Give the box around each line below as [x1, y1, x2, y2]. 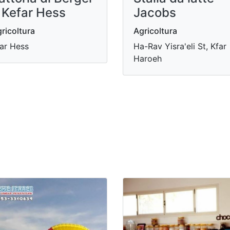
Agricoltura [133, 25, 177, 36]
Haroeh [133, 53, 162, 64]
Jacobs [133, 5, 176, 20]
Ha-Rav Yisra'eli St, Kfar [133, 41, 226, 51]
